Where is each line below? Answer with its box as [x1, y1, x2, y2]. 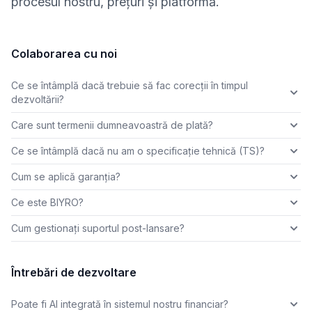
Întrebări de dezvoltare [11, 265, 136, 279]
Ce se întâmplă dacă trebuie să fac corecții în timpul [11, 79, 248, 91]
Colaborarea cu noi [11, 46, 117, 61]
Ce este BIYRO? [11, 196, 84, 208]
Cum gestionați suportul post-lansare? [11, 221, 185, 234]
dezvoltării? [11, 93, 64, 105]
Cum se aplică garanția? [11, 170, 120, 182]
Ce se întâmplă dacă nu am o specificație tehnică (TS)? [11, 144, 265, 157]
